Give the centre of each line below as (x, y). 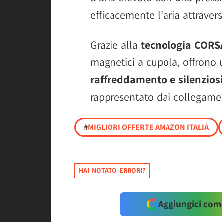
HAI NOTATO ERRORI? (112, 170)
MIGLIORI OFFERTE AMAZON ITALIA (148, 127)
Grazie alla (115, 44)
